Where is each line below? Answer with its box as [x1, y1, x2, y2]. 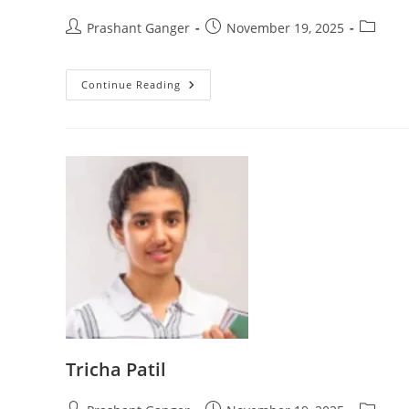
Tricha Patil [66, 357, 166, 383]
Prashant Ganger [87, 19, 190, 37]
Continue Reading [81, 78, 181, 92]
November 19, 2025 [226, 19, 344, 37]
